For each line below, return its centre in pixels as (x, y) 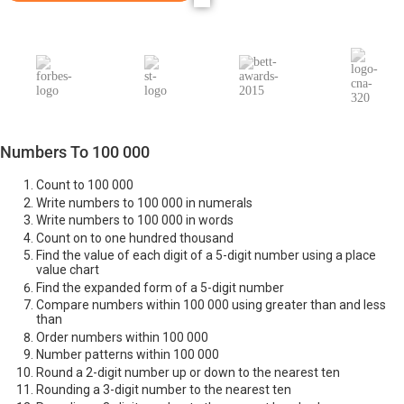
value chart (68, 270)
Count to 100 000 (85, 185)
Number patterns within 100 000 (128, 355)
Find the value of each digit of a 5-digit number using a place (206, 256)
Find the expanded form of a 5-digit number (160, 287)
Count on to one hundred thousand (135, 238)
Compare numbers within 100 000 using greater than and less (211, 305)
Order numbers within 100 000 (122, 337)
